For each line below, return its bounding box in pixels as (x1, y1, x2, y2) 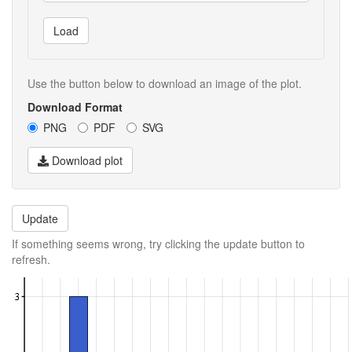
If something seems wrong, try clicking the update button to (12, 235, 305, 251)
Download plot (49, 152, 123, 168)
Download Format (27, 98, 123, 115)
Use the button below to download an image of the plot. (27, 75, 302, 91)
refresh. (12, 251, 50, 267)
